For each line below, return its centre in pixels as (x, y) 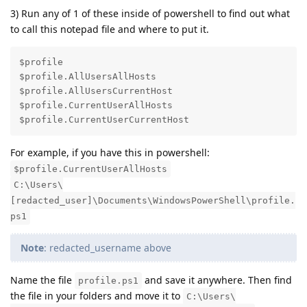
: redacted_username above (108, 247)
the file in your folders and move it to (97, 295)
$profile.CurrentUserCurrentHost (104, 120)
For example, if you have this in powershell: (110, 152)
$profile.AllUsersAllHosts (87, 77)
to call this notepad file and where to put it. (110, 29)
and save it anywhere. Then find (217, 280)
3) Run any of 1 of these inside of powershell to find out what (150, 13)
